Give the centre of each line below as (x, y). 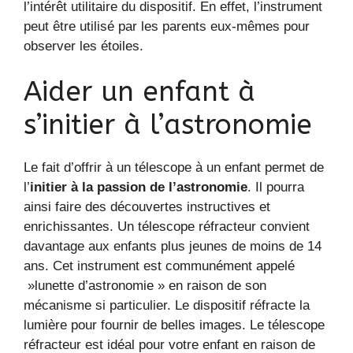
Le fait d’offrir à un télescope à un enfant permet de (174, 168)
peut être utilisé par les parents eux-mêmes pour (167, 26)
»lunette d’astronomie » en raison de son (145, 286)
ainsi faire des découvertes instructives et (147, 207)
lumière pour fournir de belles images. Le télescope (174, 325)
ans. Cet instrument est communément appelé (159, 266)
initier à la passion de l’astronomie (139, 188)
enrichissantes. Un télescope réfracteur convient (167, 227)
